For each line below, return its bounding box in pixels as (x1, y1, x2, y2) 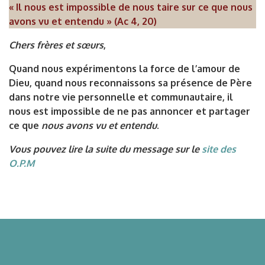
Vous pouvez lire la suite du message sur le (9, 143, 202, 156)
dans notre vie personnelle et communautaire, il (9, 91, 233, 104)
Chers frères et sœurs (9, 39, 104, 51)
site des (202, 143, 236, 156)
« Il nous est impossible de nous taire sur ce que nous (9, 1, 253, 14)
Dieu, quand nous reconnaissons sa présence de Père (9, 77, 252, 89)
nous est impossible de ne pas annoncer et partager (9, 105, 250, 118)
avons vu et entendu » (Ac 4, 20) (9, 15, 157, 28)
